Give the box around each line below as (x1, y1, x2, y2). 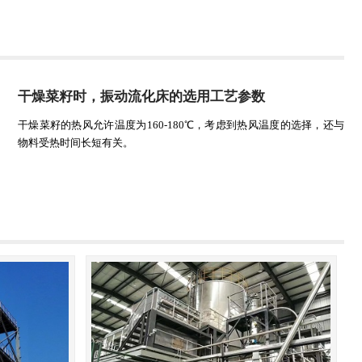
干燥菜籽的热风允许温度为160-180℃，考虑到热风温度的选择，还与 (17, 119, 344, 132)
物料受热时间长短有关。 (17, 137, 133, 149)
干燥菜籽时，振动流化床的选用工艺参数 (17, 89, 265, 105)
